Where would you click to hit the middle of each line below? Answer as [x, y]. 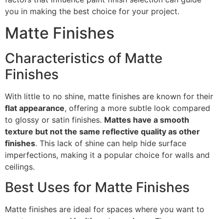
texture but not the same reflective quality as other [102, 131]
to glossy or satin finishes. [55, 120]
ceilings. [20, 166]
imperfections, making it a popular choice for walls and [107, 155]
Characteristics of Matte [84, 58]
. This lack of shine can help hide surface [111, 143]
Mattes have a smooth [147, 120]
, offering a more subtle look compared [137, 108]
